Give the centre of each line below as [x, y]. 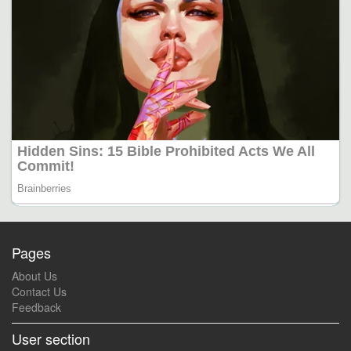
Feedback [36, 308]
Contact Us [39, 292]
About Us [34, 276]
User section [51, 339]
